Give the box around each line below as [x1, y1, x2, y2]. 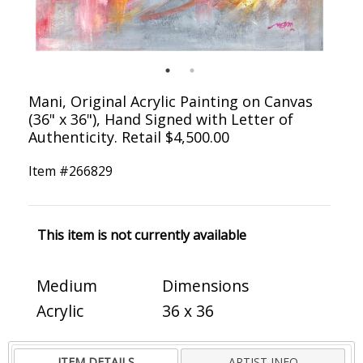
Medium [36, 275, 97, 297]
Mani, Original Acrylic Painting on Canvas [28, 92, 313, 112]
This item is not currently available [36, 226, 246, 245]
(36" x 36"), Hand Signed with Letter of [28, 109, 293, 130]
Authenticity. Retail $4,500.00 [28, 127, 229, 147]
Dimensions [162, 275, 249, 297]
